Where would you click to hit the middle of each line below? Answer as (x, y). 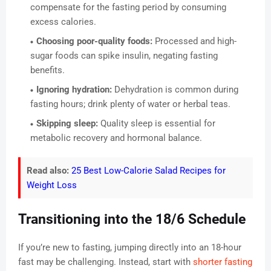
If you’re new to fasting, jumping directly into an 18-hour (130, 248)
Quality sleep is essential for (157, 124)
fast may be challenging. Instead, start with (106, 262)
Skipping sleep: (67, 124)
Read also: (48, 171)
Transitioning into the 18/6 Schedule (132, 220)
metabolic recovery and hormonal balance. (116, 138)
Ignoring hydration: (74, 90)
